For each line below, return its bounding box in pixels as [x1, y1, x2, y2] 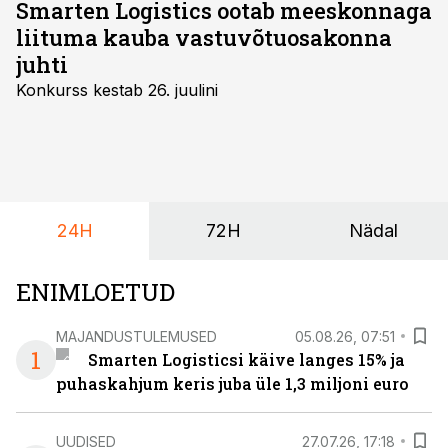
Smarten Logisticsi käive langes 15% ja [87, 349, 405, 370]
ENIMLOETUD [16, 276, 175, 308]
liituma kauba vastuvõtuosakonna [16, 23, 392, 52]
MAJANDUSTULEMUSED [56, 327, 217, 345]
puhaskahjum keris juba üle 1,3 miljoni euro [56, 373, 409, 394]
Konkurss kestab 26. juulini [16, 80, 218, 100]
